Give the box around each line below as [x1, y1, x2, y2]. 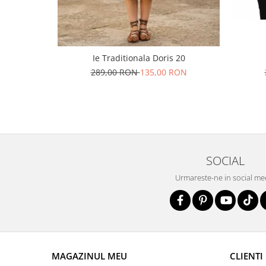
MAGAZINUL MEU [52, 250, 127, 262]
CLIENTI [230, 250, 263, 262]
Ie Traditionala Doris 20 [92, 52, 185, 64]
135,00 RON [140, 66, 187, 78]
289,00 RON [90, 66, 140, 78]
